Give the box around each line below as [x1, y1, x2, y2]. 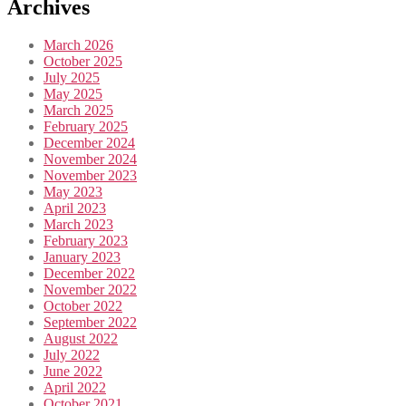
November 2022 [43, 282, 137, 298]
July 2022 [43, 347, 100, 363]
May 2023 [43, 184, 102, 200]
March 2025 [43, 102, 113, 119]
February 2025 [43, 119, 128, 135]
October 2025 [43, 53, 122, 70]
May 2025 [43, 86, 102, 102]
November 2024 [43, 151, 137, 168]
